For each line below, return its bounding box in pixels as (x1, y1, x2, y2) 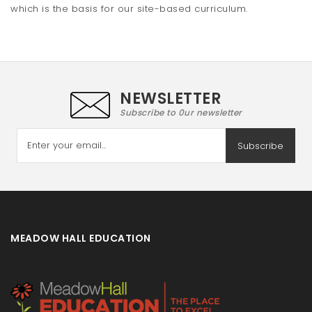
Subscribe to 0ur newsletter (120, 107, 242, 119)
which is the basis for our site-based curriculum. (10, 2, 248, 16)
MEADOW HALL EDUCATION (10, 231, 151, 246)
